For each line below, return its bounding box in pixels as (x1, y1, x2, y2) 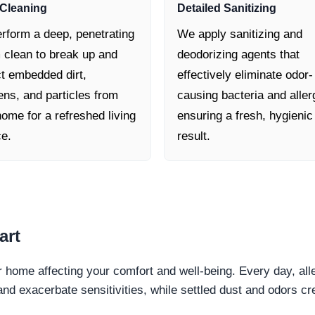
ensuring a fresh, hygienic (177, 109, 313, 123)
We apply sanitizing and (177, 27, 302, 41)
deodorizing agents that (177, 48, 300, 62)
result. (177, 129, 210, 143)
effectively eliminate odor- (177, 68, 313, 82)
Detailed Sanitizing (177, 2, 276, 15)
